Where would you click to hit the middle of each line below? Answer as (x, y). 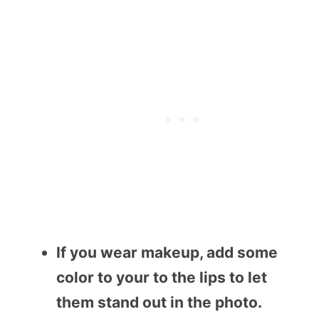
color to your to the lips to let (162, 277)
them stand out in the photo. (159, 302)
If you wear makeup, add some (167, 252)
